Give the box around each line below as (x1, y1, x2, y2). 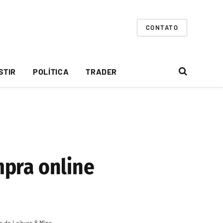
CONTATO (145, 23, 178, 31)
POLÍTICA (33, 66, 69, 76)
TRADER (86, 66, 117, 76)
